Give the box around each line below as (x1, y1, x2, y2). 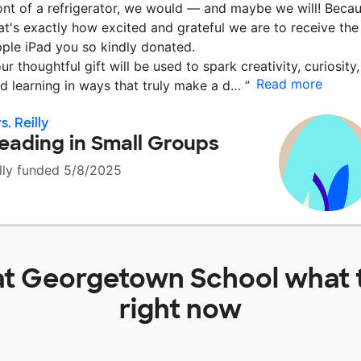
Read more (256, 76, 322, 93)
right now (119, 293, 242, 327)
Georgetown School (21, 262, 279, 297)
